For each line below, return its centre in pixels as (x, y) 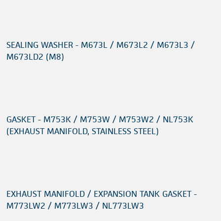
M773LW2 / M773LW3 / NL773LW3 (75, 206)
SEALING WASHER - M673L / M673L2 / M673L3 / (101, 45)
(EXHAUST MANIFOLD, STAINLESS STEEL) (83, 131)
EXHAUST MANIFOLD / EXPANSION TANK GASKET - (102, 194)
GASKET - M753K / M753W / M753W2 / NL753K (100, 119)
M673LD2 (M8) (35, 57)
